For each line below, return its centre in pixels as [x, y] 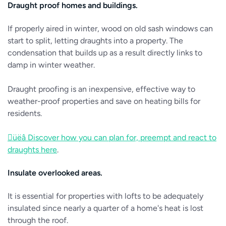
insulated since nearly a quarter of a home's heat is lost [105, 208]
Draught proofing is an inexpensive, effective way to [101, 89]
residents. [25, 113]
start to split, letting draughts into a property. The [95, 41]
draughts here [32, 150]
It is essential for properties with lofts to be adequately [105, 196]
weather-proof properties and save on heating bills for [104, 101]
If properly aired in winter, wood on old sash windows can [110, 29]
